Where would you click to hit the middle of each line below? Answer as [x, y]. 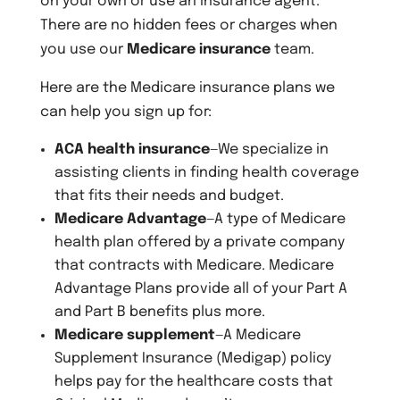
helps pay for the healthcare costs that [193, 381]
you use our [83, 49]
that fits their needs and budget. [169, 196]
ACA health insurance [132, 149]
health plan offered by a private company [199, 242]
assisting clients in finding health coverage [206, 172]
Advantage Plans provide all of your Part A [200, 288]
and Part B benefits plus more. [159, 312]
